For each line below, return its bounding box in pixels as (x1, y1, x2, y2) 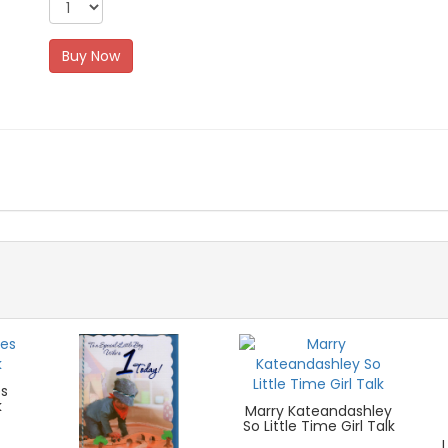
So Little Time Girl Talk (242, 416, 395, 437)
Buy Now (62, 46, 121, 67)
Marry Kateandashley (245, 401, 393, 422)
